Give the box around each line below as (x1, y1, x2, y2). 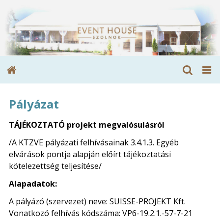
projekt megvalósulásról (67, 119, 165, 130)
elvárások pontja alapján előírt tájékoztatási (9, 148, 171, 160)
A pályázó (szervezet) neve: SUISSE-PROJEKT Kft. (9, 195, 186, 207)
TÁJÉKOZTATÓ (9, 119, 65, 130)
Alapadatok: (9, 178, 57, 189)
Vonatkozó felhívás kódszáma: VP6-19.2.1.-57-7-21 (9, 207, 192, 219)
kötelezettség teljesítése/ (9, 160, 102, 171)
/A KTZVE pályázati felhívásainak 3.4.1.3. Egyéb (9, 137, 179, 148)
